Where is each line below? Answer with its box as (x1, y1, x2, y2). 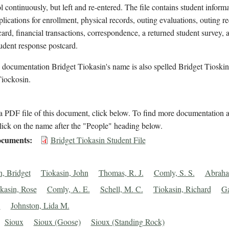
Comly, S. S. (153, 167, 195, 178)
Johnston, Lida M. (10, 200, 70, 211)
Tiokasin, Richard (153, 184, 211, 195)
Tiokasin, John (40, 167, 88, 178)
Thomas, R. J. (98, 167, 144, 178)
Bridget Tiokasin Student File (50, 134, 146, 146)
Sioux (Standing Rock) (90, 216, 165, 227)
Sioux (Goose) (33, 216, 81, 227)
